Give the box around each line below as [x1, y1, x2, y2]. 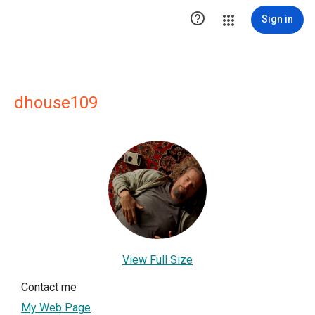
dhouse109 [14, 93, 98, 112]
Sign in [262, 13, 293, 25]
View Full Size [122, 253, 193, 266]
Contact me [21, 281, 77, 294]
